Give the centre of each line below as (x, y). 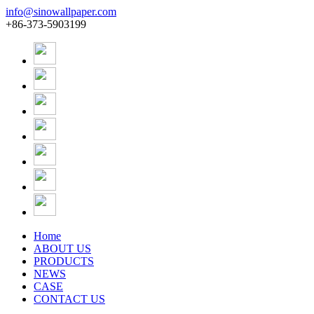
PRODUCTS (64, 261)
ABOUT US (62, 248)
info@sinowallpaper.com (61, 12)
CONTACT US (69, 299)
